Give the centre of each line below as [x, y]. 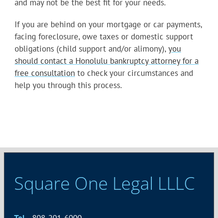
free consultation [45, 73]
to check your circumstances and [134, 73]
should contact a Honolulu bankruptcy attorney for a [107, 61]
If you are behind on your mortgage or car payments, [108, 25]
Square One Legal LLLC [104, 183]
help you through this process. [68, 85]
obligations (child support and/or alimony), [91, 49]
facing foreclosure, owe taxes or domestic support [104, 37]
